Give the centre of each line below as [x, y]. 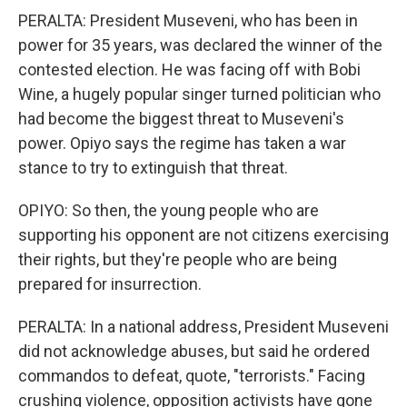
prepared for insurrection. [110, 284]
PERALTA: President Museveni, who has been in [188, 20]
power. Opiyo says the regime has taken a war [182, 143]
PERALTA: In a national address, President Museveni [203, 327]
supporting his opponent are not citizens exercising [203, 235]
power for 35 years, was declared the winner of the [200, 45]
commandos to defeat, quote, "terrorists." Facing [192, 376]
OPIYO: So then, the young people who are [169, 210]
